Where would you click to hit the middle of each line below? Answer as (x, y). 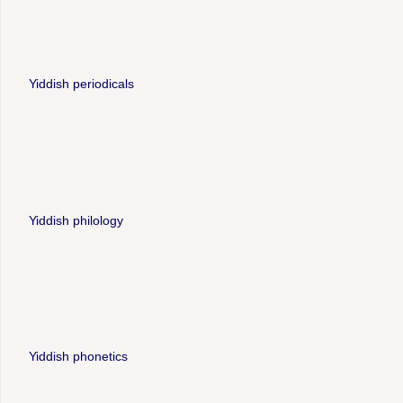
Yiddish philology (76, 220)
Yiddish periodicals (81, 84)
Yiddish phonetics (78, 356)
